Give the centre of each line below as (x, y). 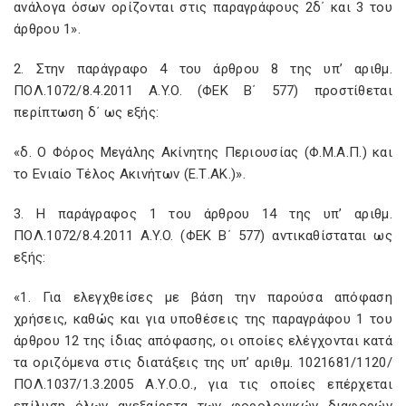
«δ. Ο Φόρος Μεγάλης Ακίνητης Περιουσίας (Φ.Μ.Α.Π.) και (203, 152)
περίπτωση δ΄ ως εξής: (87, 112)
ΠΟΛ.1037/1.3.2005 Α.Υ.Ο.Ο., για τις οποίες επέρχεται (203, 384)
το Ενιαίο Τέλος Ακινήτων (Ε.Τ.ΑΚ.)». (130, 174)
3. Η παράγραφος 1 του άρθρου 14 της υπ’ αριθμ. (203, 214)
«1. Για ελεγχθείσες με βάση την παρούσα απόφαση (203, 297)
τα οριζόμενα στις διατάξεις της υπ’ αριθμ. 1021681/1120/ (203, 362)
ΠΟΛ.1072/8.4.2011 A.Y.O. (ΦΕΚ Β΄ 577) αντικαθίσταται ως (203, 236)
